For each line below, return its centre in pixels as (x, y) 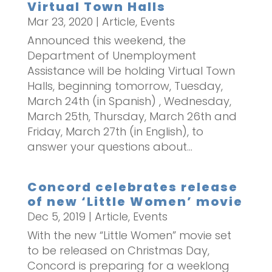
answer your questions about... (110, 146)
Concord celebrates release (132, 187)
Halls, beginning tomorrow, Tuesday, (125, 86)
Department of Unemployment (111, 55)
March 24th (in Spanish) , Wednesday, (129, 101)
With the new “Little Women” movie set (129, 235)
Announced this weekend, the (106, 40)
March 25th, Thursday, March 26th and (132, 116)
